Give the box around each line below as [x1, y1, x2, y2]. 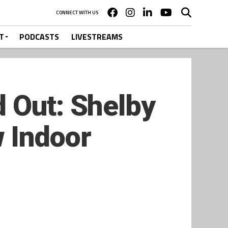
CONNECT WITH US [56, 9, 98, 16]
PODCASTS [19, 31, 59, 43]
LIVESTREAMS [71, 31, 123, 43]
